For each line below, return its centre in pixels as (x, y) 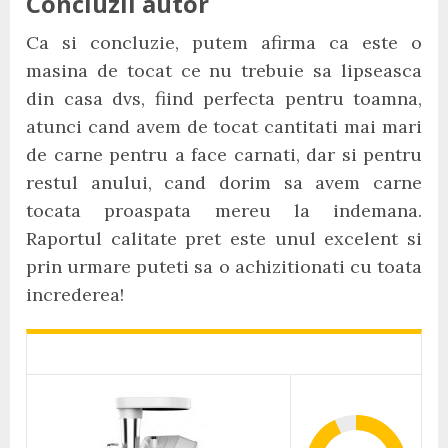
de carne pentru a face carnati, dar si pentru (224, 154)
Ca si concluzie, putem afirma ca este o (224, 42)
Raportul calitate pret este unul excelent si (224, 238)
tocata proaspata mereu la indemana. (224, 210)
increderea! (75, 294)
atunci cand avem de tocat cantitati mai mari (224, 126)
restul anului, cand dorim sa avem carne (224, 182)
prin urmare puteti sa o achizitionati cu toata (224, 266)
